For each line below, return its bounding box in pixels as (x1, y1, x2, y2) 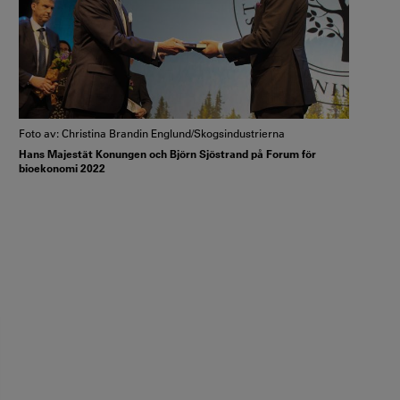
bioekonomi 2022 (19, 161, 105, 176)
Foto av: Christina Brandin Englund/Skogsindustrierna (19, 125, 285, 140)
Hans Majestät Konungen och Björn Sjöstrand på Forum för (19, 146, 316, 162)
